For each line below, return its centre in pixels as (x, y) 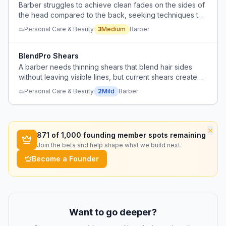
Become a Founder (65, 159)
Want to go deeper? (113, 212)
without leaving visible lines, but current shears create (108, 77)
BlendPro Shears (49, 56)
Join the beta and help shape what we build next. (109, 145)
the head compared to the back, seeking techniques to (111, 15)
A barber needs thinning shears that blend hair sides (105, 67)
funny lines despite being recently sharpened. (95, 87)
